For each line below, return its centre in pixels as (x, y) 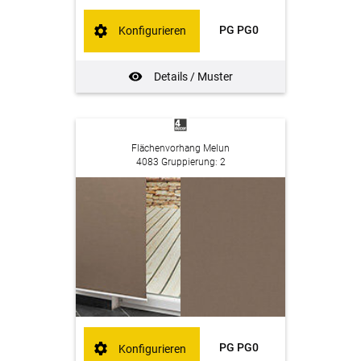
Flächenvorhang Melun (180, 149)
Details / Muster (193, 76)
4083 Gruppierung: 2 (180, 162)
